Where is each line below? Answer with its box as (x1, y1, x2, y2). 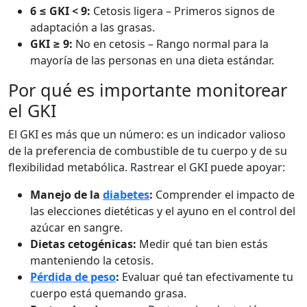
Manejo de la (30, 187, 103, 202)
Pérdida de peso (30, 269, 116, 284)
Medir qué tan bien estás (136, 236, 268, 251)
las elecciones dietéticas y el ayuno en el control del (30, 204, 295, 219)
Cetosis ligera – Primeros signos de (90, 3, 275, 19)
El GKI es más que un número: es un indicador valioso (8, 127, 286, 142)
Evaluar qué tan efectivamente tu (119, 269, 293, 284)
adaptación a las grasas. (30, 20, 155, 35)
